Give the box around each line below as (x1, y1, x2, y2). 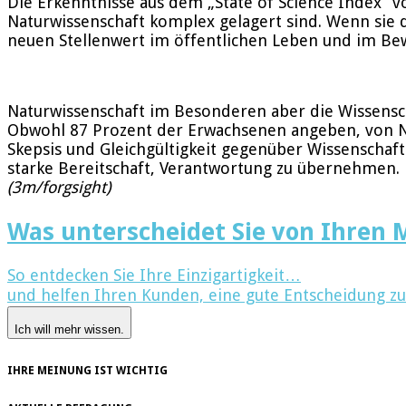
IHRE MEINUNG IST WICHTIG (7, 364, 168, 378)
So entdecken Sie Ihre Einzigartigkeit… (7, 266, 301, 285)
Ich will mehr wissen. (14, 323, 124, 336)
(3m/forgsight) (7, 178, 111, 198)
